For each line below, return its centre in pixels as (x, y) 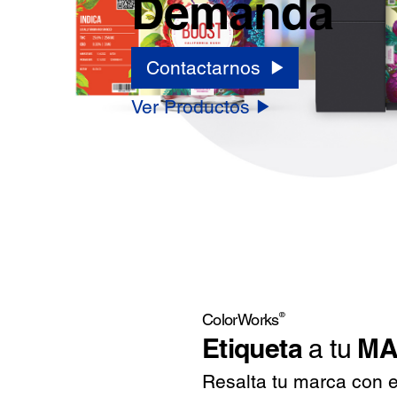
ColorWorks (240, 320)
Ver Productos (190, 107)
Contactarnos (203, 68)
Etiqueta (252, 349)
